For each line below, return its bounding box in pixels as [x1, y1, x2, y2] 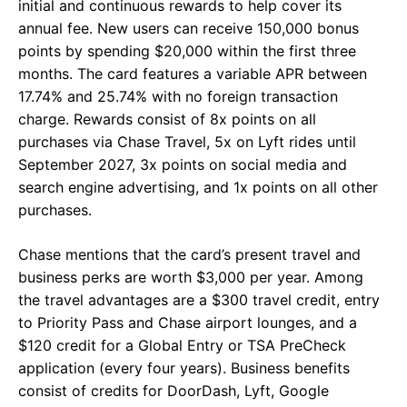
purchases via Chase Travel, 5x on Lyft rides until [18, 133, 356, 152]
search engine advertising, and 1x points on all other [18, 178, 378, 197]
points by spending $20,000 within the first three [18, 42, 356, 61]
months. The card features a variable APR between [18, 65, 367, 84]
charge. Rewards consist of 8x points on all [18, 110, 316, 129]
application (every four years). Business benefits [18, 359, 350, 378]
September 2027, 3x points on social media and [18, 155, 347, 174]
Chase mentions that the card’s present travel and [18, 245, 361, 264]
